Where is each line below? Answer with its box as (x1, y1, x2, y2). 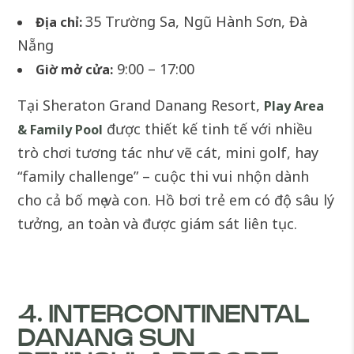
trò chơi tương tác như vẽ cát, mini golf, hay (17, 142, 319, 162)
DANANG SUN (17, 326, 195, 351)
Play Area (264, 96, 325, 115)
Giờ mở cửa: (36, 60, 114, 78)
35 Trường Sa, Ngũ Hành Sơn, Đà (85, 11, 308, 31)
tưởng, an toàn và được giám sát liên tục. (17, 213, 298, 233)
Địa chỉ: (36, 13, 83, 31)
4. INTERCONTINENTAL (17, 303, 311, 327)
